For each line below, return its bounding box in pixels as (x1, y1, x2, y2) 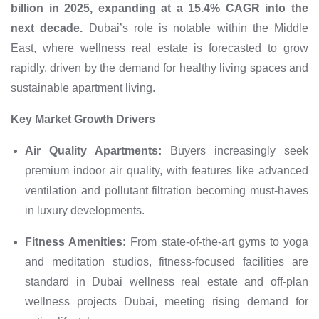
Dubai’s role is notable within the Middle (88, 22, 308, 35)
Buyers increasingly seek (162, 145, 308, 157)
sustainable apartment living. (11, 82, 155, 95)
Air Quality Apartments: (25, 145, 162, 157)
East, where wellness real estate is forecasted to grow (11, 42, 308, 55)
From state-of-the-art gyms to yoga (126, 236, 309, 249)
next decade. (11, 22, 89, 35)
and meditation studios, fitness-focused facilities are (25, 256, 308, 268)
